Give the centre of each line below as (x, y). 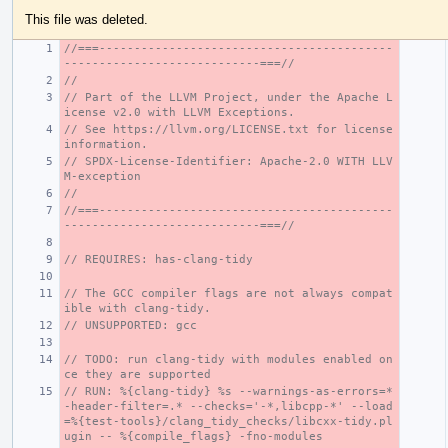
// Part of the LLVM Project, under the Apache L (228, 97)
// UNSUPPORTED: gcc (130, 325)
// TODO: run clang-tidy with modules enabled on (228, 359)
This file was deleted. (86, 19)
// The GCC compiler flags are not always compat (228, 293)
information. (106, 144)
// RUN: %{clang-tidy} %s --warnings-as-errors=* (228, 391)
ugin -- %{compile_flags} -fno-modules (193, 436)
